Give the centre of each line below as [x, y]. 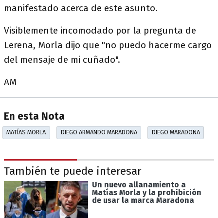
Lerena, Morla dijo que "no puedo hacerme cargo [108, 45]
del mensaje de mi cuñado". [62, 60]
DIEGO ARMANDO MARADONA [99, 132]
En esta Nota [34, 117]
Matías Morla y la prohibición [146, 192]
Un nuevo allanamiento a [139, 184]
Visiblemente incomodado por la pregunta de [100, 30]
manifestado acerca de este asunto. [81, 8]
